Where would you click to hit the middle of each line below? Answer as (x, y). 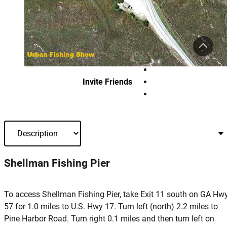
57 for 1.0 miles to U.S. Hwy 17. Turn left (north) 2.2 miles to (111, 207)
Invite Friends (107, 82)
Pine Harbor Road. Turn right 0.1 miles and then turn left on (109, 219)
